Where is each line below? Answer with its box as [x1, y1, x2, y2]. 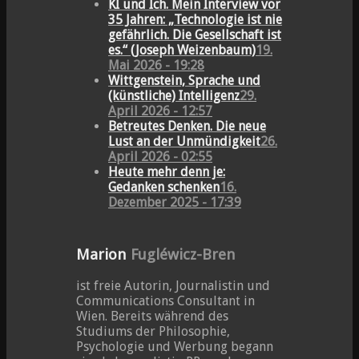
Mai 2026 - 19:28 [108, 58, 204, 74]
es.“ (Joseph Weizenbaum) [108, 42, 256, 58]
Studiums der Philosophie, [76, 323, 230, 339]
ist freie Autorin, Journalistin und [76, 277, 270, 293]
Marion [76, 246, 127, 264]
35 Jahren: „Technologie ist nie [108, 12, 282, 28]
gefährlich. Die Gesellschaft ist [108, 27, 281, 43]
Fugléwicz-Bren [127, 246, 236, 264]
